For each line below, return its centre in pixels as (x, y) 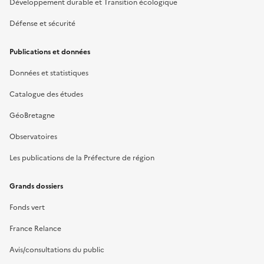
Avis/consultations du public (57, 250)
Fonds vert (27, 207)
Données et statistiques (49, 73)
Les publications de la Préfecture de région (82, 158)
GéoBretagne (32, 115)
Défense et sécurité (42, 23)
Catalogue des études (46, 94)
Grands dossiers (36, 186)
